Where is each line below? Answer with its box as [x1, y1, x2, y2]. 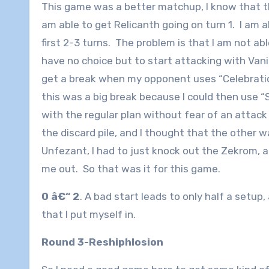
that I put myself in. [41, 208, 138, 221]
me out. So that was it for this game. [41, 163, 220, 175]
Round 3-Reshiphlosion [41, 236, 163, 249]
